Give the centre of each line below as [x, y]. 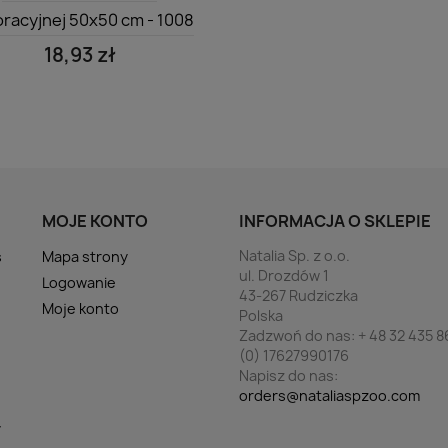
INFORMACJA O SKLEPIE [335, 220]
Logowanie [78, 282]
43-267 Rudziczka [298, 295]
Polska [261, 315]
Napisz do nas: [288, 375]
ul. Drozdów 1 [284, 275]
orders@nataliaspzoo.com [329, 395]
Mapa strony [84, 256]
